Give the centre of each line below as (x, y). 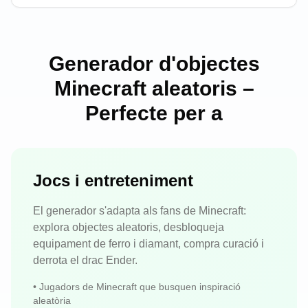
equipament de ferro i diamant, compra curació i (148, 244)
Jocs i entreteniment (113, 180)
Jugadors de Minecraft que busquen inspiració (140, 287)
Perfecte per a (154, 113)
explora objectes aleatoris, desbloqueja (129, 227)
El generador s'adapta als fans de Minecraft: (140, 211)
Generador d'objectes (154, 64)
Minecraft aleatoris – (154, 88)
